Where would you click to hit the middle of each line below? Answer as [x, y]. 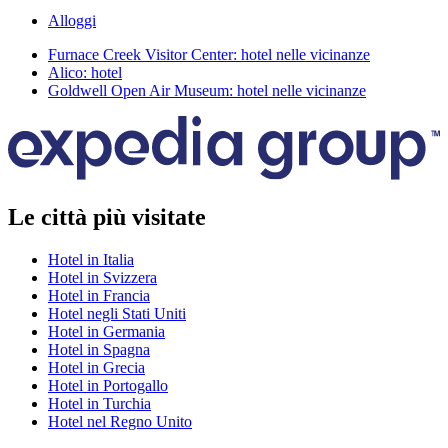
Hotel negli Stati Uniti [117, 313]
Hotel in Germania [106, 331]
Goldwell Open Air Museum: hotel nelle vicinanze [207, 91]
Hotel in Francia [99, 295]
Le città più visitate [107, 216]
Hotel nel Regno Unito [120, 421]
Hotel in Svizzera [102, 277]
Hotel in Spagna [99, 349]
